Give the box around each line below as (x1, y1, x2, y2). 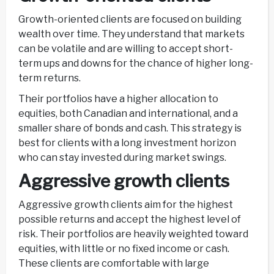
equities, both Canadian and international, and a (18, 107, 238, 119)
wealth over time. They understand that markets (18, 28, 245, 40)
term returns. (18, 72, 81, 84)
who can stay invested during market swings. (18, 151, 226, 163)
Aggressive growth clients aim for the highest (18, 198, 233, 210)
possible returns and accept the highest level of (18, 213, 241, 225)
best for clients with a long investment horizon (18, 136, 236, 149)
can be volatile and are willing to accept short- (18, 42, 233, 54)
